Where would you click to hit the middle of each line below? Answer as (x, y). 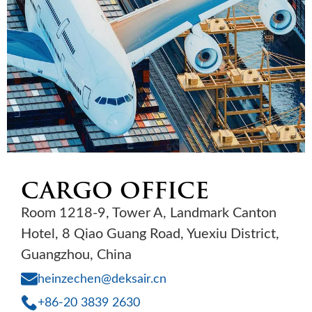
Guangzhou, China (76, 253)
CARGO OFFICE (115, 191)
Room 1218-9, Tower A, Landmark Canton (149, 211)
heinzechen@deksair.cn (102, 278)
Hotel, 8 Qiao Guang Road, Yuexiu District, (150, 232)
